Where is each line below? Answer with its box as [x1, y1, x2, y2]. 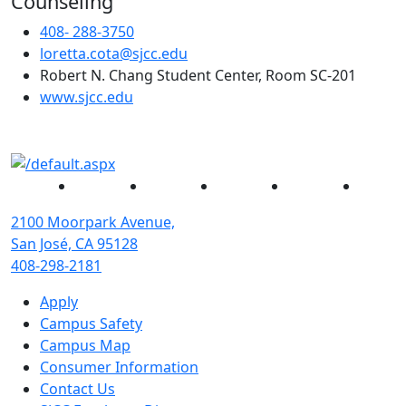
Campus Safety [40, 314, 142, 334]
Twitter [145, 175, 195, 196]
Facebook [74, 175, 141, 196]
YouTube [287, 175, 347, 196]
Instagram [216, 175, 288, 196]
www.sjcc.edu [40, 87, 133, 108]
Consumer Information [40, 357, 198, 378]
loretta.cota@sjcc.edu [40, 43, 188, 64]
